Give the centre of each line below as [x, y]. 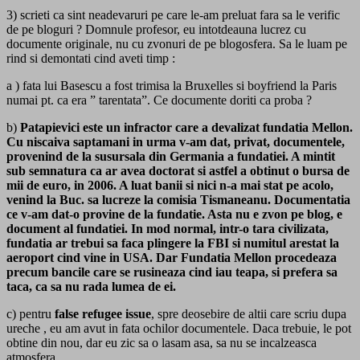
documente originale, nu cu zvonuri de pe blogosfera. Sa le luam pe [177, 44]
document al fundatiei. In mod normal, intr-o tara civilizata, [168, 229]
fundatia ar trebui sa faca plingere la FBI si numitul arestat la [173, 243]
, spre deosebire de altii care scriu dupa [249, 314]
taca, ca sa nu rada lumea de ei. [91, 287]
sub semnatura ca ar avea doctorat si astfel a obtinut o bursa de [178, 171]
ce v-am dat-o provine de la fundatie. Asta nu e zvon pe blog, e [174, 215]
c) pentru [31, 314]
